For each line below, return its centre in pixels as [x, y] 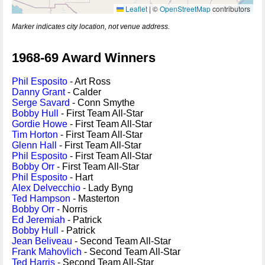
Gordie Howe [40, 124]
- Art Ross [89, 81]
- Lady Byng [107, 188]
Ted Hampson [41, 198]
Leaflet [135, 9]
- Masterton [95, 198]
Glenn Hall [34, 145]
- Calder [83, 92]
